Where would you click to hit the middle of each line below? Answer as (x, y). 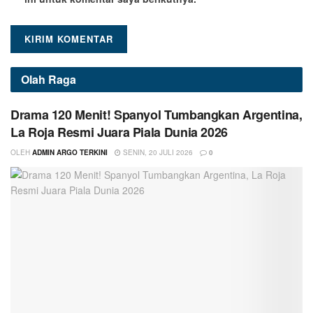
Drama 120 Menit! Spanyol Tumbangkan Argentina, (156, 115)
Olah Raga (49, 80)
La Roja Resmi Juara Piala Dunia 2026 (119, 132)
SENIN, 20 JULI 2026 (157, 153)
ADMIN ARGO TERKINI (70, 153)
